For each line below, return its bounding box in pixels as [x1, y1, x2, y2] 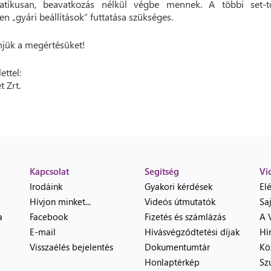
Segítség [145, 165, 179, 177]
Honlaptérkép [145, 256, 200, 268]
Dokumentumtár [145, 241, 210, 253]
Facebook [30, 211, 68, 223]
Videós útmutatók [145, 195, 215, 207]
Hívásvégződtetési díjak [145, 226, 240, 238]
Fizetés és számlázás [145, 211, 226, 223]
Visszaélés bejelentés [30, 241, 113, 253]
